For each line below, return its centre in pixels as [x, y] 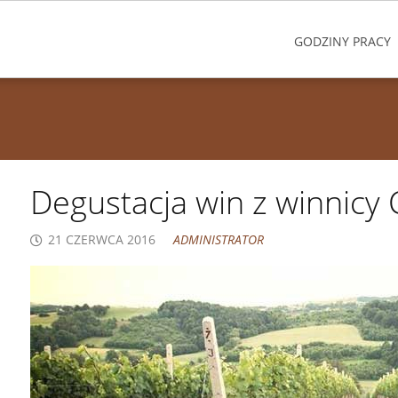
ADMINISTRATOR [219, 239]
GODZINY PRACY [342, 41]
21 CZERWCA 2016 [102, 239]
